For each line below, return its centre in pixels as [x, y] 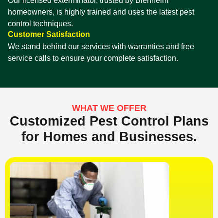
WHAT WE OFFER [109, 108]
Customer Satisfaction [49, 35]
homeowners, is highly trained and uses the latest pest [101, 12]
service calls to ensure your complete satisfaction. [93, 58]
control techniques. [40, 24]
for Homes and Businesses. [109, 137]
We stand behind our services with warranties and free [101, 47]
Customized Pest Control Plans [109, 121]
